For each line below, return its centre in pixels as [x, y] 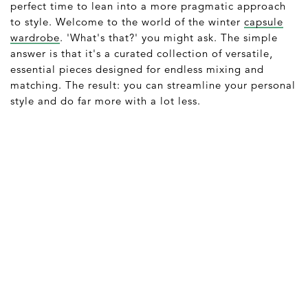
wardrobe [35, 37]
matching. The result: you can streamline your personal [153, 85]
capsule [264, 21]
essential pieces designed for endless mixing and [137, 69]
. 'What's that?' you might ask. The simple [169, 37]
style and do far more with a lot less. [106, 100]
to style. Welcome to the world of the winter [127, 21]
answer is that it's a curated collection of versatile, [142, 53]
